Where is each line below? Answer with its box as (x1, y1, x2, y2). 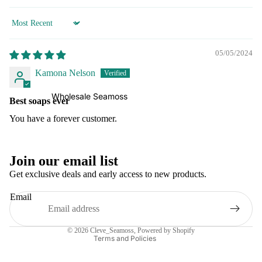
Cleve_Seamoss (90, 226, 134, 235)
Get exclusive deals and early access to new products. (9, 169, 206, 179)
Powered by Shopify (137, 226, 195, 235)
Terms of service (66, 181, 112, 189)
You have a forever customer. (9, 113, 117, 123)
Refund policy (66, 148, 105, 156)
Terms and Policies (94, 234, 156, 243)
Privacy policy (66, 164, 106, 173)
